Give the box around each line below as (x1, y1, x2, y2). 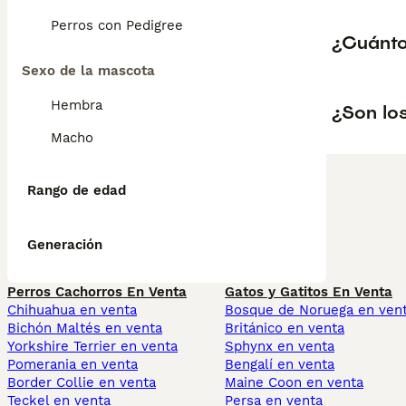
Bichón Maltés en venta (7, 320, 162, 336)
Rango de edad (27, 182, 126, 198)
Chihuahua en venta (7, 302, 137, 318)
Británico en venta (225, 320, 344, 336)
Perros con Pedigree (51, 17, 183, 34)
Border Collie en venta (7, 374, 156, 391)
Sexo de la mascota (22, 63, 155, 79)
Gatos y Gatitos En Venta (225, 284, 392, 300)
